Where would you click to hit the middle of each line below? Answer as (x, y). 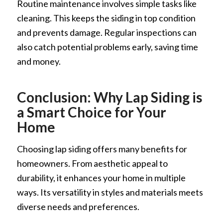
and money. (39, 61)
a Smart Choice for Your (91, 112)
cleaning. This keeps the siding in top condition (106, 18)
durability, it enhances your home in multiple (101, 178)
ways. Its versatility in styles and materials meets (110, 192)
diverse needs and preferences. (78, 207)
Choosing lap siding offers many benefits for (102, 149)
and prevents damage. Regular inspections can (107, 32)
